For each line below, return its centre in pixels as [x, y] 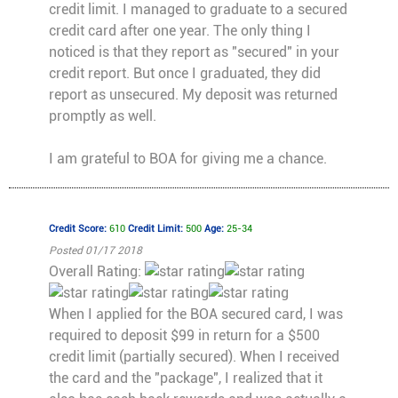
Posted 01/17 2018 [95, 251]
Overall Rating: [96, 272]
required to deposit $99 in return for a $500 [184, 336]
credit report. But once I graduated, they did [184, 74]
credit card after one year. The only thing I [179, 31]
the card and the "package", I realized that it [185, 378]
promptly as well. [102, 116]
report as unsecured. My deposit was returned [193, 95]
